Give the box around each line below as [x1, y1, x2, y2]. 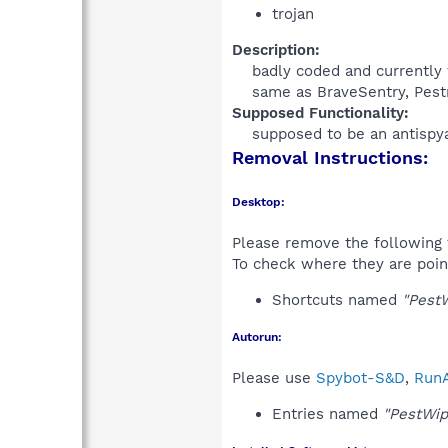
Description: [232, 40, 320, 59]
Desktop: [232, 194, 285, 209]
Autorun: [232, 329, 282, 344]
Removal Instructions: [232, 146, 428, 168]
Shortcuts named [272, 290, 402, 309]
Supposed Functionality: [232, 103, 409, 122]
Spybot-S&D [316, 368, 405, 387]
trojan [272, 4, 314, 23]
